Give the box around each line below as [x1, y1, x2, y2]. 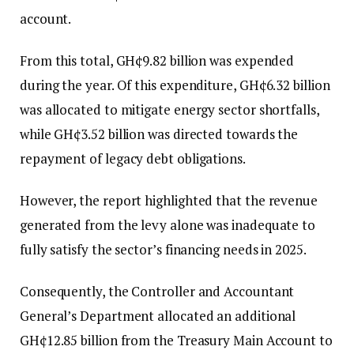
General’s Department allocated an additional [20, 306, 296, 325]
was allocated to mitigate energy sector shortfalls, [20, 100, 319, 119]
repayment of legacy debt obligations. [20, 149, 246, 168]
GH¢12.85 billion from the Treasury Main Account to [20, 330, 333, 349]
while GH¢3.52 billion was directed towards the [20, 124, 299, 143]
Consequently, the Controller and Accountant [20, 281, 295, 300]
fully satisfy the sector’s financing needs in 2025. [20, 239, 307, 258]
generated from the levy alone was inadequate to [20, 215, 316, 234]
